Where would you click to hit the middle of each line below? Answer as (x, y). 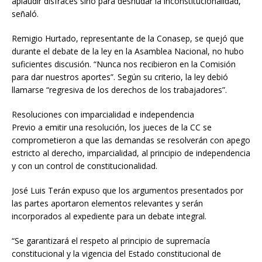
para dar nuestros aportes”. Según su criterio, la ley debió (120, 77)
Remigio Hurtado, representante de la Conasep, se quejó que (128, 39)
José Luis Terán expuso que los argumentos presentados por (127, 191)
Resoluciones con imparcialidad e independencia (103, 115)
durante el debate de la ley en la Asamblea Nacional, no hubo (128, 51)
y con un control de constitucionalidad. (85, 166)
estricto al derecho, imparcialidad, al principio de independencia (131, 153)
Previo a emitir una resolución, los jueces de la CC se (112, 127)
